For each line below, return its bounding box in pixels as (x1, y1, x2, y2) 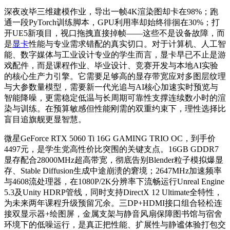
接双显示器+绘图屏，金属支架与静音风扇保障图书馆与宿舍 (4, 209, 222, 219)
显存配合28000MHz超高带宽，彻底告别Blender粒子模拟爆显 (4, 156, 223, 165)
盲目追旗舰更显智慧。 (4, 115, 86, 124)
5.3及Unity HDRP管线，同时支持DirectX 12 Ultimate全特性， (4, 188, 222, 197)
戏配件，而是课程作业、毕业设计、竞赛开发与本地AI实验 (4, 61, 218, 70)
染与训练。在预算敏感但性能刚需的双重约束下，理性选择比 (4, 104, 226, 113)
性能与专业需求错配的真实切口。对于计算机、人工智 (29, 40, 226, 49)
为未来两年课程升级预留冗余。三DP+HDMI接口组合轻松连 (4, 199, 222, 208)
